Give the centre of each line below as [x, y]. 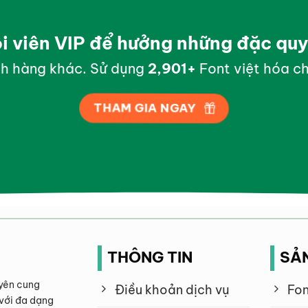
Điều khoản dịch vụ [172, 289]
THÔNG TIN [150, 257]
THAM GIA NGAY [144, 108]
